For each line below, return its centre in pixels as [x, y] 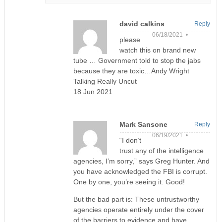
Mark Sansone [143, 125]
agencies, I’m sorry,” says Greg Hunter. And [141, 161]
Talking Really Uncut [105, 82]
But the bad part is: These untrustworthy [136, 199]
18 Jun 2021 [93, 92]
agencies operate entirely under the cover [139, 210]
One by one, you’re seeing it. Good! [129, 182]
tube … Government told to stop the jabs [137, 61]
